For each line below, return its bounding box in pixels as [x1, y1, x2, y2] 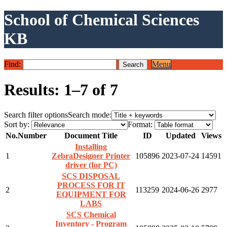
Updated [165, 131, 196, 140]
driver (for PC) [65, 160, 117, 169]
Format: [128, 120, 153, 129]
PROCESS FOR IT [57, 180, 125, 190]
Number [18, 131, 47, 140]
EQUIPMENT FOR [56, 190, 126, 199]
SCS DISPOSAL [62, 171, 120, 180]
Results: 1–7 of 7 [4, 81, 118, 99]
